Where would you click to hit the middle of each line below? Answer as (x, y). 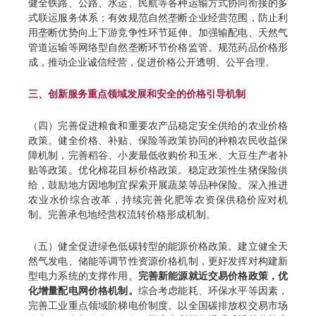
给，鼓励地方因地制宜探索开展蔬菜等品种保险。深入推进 (158, 185)
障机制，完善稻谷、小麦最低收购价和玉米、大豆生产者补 (158, 155)
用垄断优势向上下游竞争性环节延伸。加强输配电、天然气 (158, 32)
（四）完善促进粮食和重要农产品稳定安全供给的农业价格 (158, 126)
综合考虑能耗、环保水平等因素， (213, 291)
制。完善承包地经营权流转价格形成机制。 (122, 214)
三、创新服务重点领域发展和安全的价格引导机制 (137, 94)
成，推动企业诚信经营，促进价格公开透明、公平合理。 (152, 62)
